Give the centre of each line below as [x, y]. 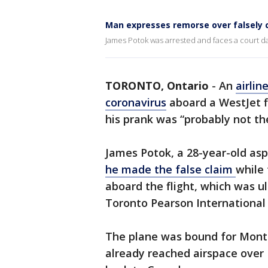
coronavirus [136, 102]
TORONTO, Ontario [157, 86]
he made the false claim [170, 169]
